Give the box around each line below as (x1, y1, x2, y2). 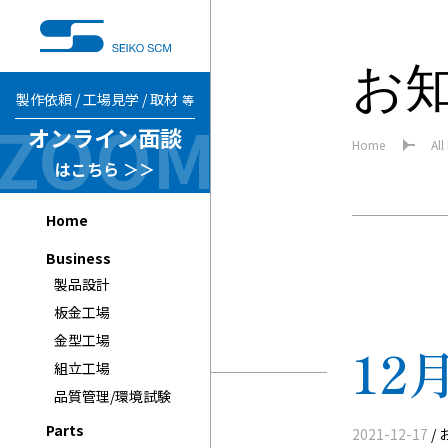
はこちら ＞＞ (55, 156, 155, 181)
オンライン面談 (28, 120, 182, 153)
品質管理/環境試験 (54, 385, 171, 406)
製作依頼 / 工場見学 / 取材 (16, 88, 178, 109)
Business (46, 247, 111, 268)
